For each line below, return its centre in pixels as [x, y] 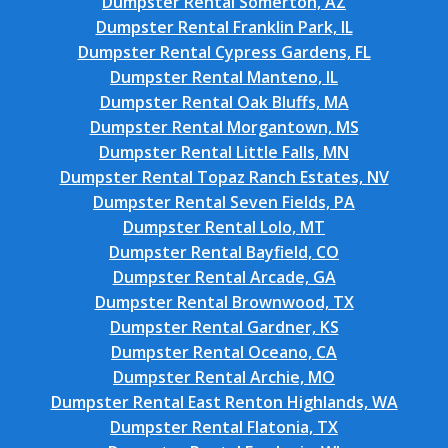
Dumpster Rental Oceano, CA [224, 352]
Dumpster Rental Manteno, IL [224, 77]
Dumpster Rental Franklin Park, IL [224, 27]
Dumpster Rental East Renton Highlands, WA [224, 402]
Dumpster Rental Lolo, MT [224, 227]
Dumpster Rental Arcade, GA [224, 277]
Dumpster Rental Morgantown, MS [224, 127]
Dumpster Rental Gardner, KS [224, 327]
